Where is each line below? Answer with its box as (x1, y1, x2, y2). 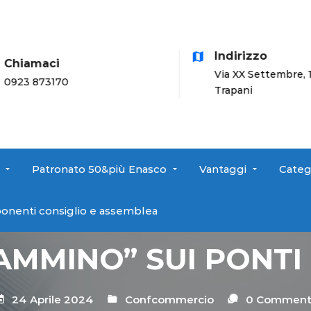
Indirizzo (199, 49, 251, 62)
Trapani (199, 83, 237, 96)
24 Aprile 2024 (8, 292, 94, 306)
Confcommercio (124, 292, 214, 306)
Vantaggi (199, 162, 246, 176)
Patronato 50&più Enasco (32, 162, 167, 176)
